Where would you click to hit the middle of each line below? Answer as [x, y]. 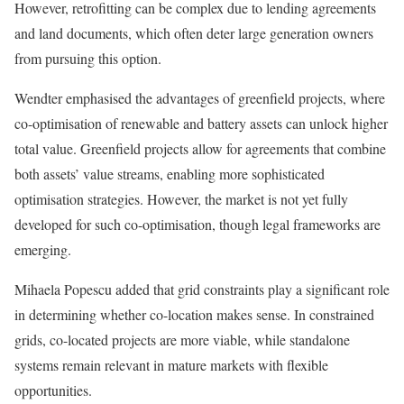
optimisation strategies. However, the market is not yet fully [181, 199]
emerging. [43, 250]
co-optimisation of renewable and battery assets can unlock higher [201, 124]
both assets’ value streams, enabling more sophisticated [170, 174]
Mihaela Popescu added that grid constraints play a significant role [202, 289]
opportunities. [53, 390]
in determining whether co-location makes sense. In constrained [194, 315]
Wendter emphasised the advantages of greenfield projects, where [200, 98]
